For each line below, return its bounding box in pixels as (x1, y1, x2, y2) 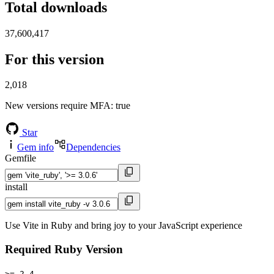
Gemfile (5, 153, 36, 164)
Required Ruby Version (5, 243, 123, 256)
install (5, 182, 28, 193)
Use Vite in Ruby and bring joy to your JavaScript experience (5, 220, 242, 231)
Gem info (17, 142, 54, 153)
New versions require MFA (5, 100, 111, 111)
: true (111, 100, 130, 111)
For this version (5, 51, 104, 67)
